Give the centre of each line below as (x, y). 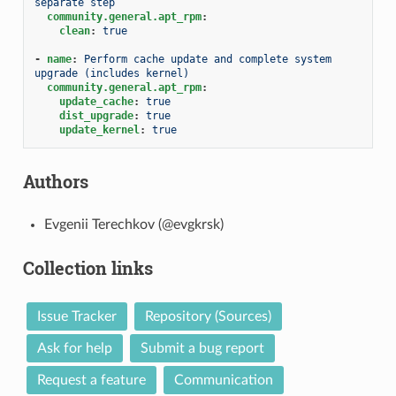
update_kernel (99, 129)
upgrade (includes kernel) (111, 73)
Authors (55, 181)
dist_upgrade (96, 115)
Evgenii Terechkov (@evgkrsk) (133, 224)
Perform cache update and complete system (207, 59)
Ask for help (74, 348)
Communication (223, 380)
